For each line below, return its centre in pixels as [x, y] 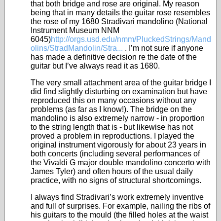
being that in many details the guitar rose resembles [120, 13]
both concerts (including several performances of [115, 154]
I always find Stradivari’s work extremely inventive [117, 197]
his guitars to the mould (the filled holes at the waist [119, 215]
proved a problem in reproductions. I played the [112, 136]
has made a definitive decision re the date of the [114, 57]
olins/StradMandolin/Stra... [77, 48]
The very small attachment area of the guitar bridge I [121, 83]
